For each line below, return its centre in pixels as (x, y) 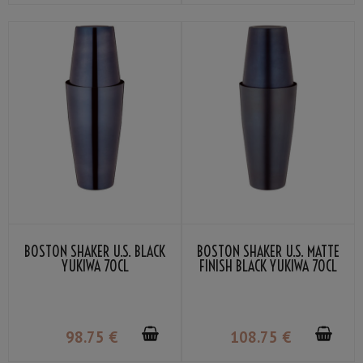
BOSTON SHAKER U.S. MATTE (268, 252)
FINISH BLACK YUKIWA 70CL (268, 267)
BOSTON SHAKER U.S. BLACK (95, 252)
